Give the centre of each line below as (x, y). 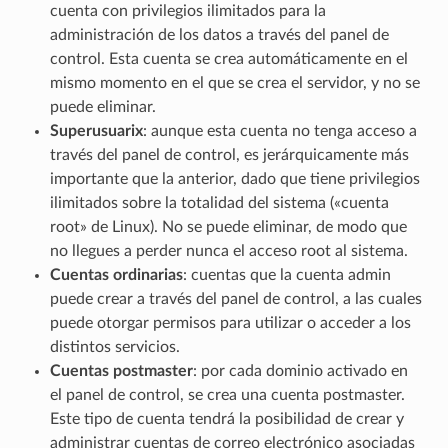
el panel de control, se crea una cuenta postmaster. (227, 394)
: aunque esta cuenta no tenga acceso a (279, 130)
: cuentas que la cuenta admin (286, 274)
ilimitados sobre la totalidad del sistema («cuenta (219, 202)
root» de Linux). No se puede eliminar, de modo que (228, 226)
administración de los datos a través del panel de (219, 34)
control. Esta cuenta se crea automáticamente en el (228, 58)
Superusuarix (96, 130)
